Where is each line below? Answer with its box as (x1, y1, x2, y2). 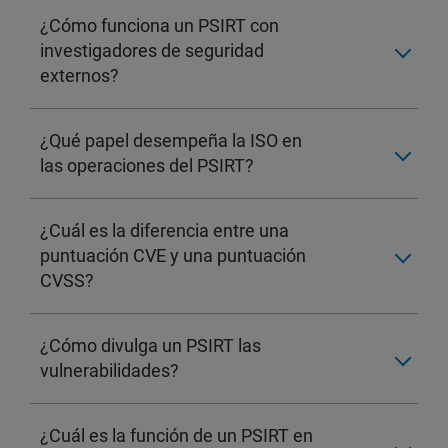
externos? (40, 64, 119, 86)
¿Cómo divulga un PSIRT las (40, 334, 261, 356)
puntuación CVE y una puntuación (40, 244, 306, 266)
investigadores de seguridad (40, 39, 264, 61)
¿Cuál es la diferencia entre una (40, 219, 289, 241)
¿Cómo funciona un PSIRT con (40, 14, 279, 36)
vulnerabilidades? (40, 359, 179, 381)
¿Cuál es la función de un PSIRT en (40, 424, 313, 446)
